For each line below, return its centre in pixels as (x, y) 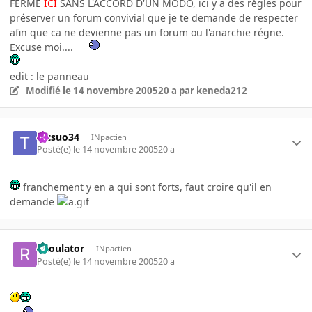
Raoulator (61, 249)
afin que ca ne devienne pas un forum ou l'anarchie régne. (147, 32)
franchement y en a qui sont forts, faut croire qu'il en (146, 187)
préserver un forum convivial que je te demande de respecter (154, 17)
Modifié (44, 90)
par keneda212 (212, 90)
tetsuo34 (58, 136)
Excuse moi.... (43, 47)
